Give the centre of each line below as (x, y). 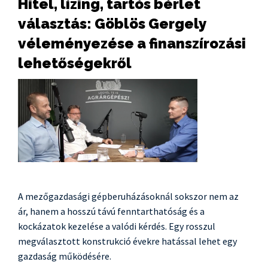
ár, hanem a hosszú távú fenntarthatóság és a (111, 211)
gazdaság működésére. (65, 256)
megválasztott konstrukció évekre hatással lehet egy (127, 241)
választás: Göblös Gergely (112, 24)
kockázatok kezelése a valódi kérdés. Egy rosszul (117, 226)
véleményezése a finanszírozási (132, 43)
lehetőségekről (75, 63)
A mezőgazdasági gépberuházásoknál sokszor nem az (128, 196)
